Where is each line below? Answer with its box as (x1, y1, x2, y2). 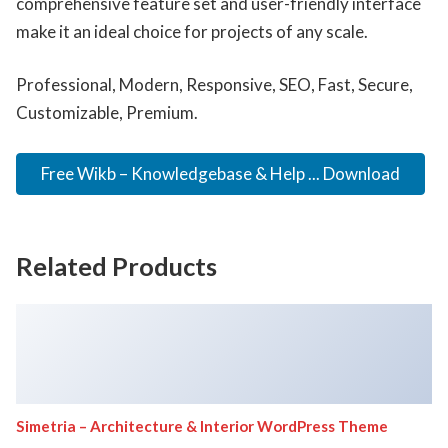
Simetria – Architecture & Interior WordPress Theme (16, 417, 388, 436)
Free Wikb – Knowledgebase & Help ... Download (40, 162, 400, 184)
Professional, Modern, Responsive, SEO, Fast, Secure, (16, 74, 413, 96)
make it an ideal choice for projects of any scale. (16, 20, 368, 42)
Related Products (16, 251, 217, 282)
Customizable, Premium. (16, 102, 198, 124)
